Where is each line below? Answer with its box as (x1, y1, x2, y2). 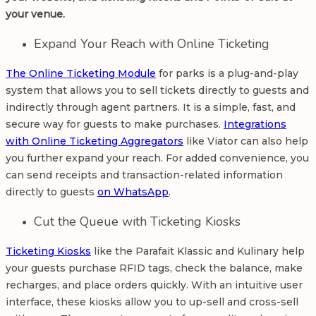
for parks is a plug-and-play (156, 67, 298, 80)
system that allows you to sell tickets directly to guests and (6, 84, 309, 97)
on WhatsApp (97, 186, 169, 199)
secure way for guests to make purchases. (6, 118, 224, 131)
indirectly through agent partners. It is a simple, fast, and (6, 101, 296, 114)
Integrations (224, 118, 286, 131)
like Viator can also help (183, 135, 308, 148)
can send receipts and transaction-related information (6, 169, 283, 182)
